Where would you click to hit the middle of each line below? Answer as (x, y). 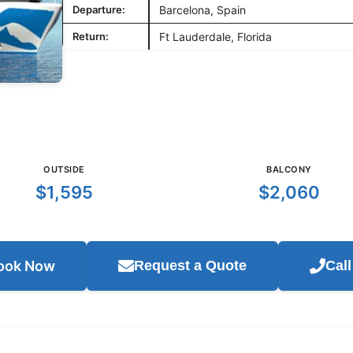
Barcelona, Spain (203, 10)
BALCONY (289, 170)
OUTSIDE (64, 170)
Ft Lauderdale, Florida (216, 37)
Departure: (99, 10)
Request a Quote (190, 266)
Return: (91, 37)
